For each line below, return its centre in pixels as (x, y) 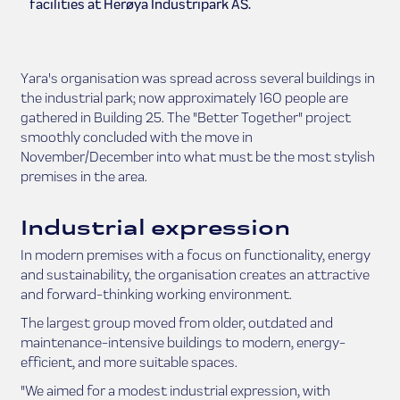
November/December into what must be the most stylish (197, 157)
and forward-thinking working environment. (156, 295)
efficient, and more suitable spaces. (129, 362)
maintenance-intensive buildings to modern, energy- (183, 343)
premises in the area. (83, 177)
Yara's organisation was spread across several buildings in (197, 79)
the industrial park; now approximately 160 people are (184, 98)
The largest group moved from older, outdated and (176, 323)
